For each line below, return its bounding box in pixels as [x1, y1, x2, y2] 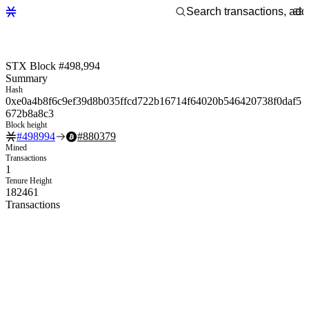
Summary [6, 72, 48, 84]
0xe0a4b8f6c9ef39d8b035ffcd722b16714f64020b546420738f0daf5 [6, 94, 301, 107]
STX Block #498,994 [6, 59, 100, 72]
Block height [6, 119, 47, 130]
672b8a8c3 [6, 107, 54, 119]
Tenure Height [6, 175, 52, 186]
